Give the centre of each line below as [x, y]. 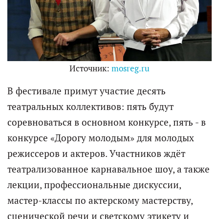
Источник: [90, 68]
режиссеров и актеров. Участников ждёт [96, 153]
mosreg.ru [131, 68]
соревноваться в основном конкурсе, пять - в [107, 122]
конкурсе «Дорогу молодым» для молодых [101, 138]
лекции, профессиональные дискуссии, [94, 185]
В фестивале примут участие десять [87, 91]
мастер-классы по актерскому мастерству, [100, 200]
